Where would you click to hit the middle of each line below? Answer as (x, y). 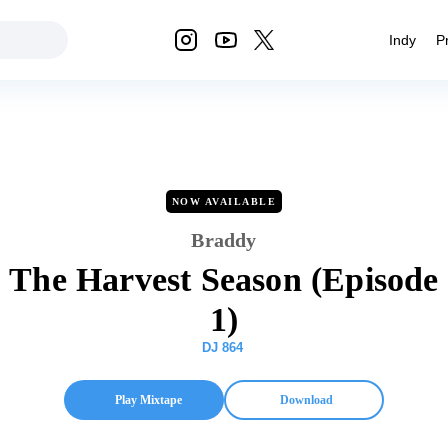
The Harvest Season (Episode (224, 279)
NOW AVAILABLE (224, 201)
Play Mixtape (148, 400)
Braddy (224, 240)
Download (306, 400)
